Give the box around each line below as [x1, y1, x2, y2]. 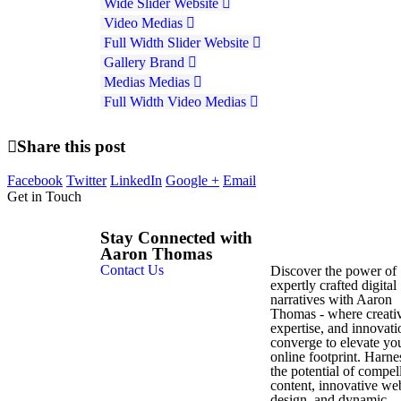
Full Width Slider [104, 34, 200, 50]
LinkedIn [110, 173, 162, 189]
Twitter [66, 173, 107, 189]
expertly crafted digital [269, 277, 397, 294]
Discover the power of [269, 263, 397, 279]
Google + [166, 173, 219, 189]
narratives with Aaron [269, 292, 392, 308]
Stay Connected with [100, 228, 252, 248]
